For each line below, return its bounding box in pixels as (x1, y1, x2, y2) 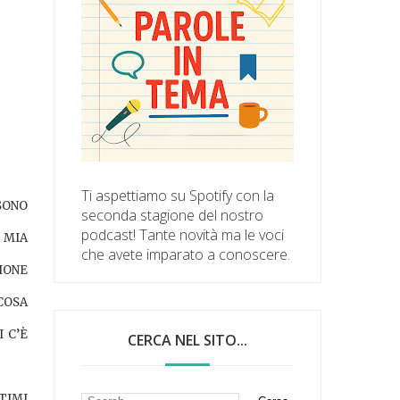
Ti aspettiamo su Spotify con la (81, 185, 275, 205)
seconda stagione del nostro (81, 204, 264, 225)
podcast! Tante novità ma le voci (81, 224, 285, 245)
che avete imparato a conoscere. (81, 244, 291, 264)
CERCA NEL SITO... (128, 329, 248, 350)
